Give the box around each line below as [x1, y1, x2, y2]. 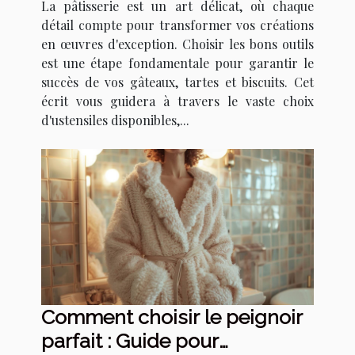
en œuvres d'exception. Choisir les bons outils [41, 36, 314, 53]
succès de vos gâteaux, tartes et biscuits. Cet [41, 74, 314, 91]
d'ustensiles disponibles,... [41, 112, 189, 129]
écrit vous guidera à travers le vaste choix [41, 93, 314, 110]
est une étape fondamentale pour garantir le [41, 55, 314, 72]
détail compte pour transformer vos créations [41, 17, 314, 34]
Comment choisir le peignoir [41, 304, 303, 329]
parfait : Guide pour [41, 328, 219, 353]
